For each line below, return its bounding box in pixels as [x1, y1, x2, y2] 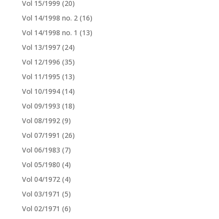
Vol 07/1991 [22, 131, 60, 140]
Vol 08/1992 [22, 116, 60, 126]
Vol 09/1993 [22, 101, 60, 111]
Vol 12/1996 [22, 57, 60, 67]
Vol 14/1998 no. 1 [22, 28, 78, 38]
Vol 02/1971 [22, 204, 60, 214]
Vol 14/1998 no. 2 [22, 13, 78, 23]
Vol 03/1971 [22, 189, 60, 199]
